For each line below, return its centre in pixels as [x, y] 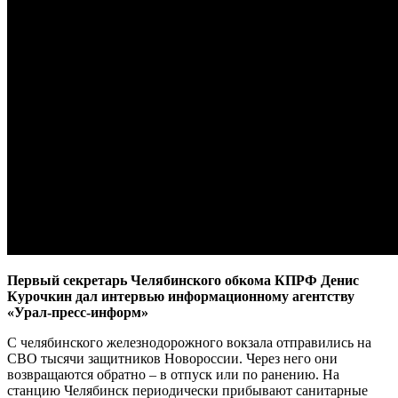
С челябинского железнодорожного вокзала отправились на [189, 342]
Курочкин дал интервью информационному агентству [181, 296]
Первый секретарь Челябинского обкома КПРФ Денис [183, 280]
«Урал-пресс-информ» [78, 312]
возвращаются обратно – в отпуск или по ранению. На [173, 374]
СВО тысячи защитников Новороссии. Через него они [172, 358]
